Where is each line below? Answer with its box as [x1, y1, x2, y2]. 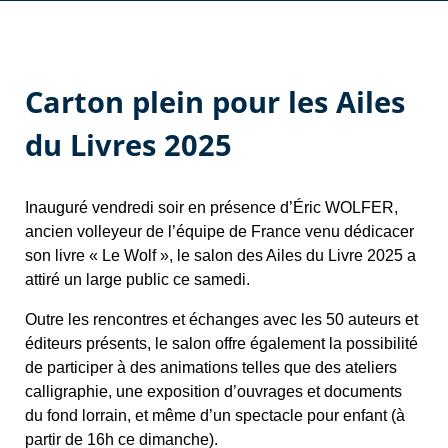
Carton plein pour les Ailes [25, 82, 405, 122]
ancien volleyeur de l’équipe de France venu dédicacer [25, 222, 414, 241]
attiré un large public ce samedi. [25, 270, 250, 289]
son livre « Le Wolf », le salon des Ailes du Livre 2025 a [25, 246, 416, 265]
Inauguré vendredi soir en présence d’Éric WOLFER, [25, 198, 398, 217]
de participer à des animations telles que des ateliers [25, 358, 397, 377]
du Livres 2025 [25, 125, 232, 165]
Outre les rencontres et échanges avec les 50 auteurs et [25, 310, 418, 329]
